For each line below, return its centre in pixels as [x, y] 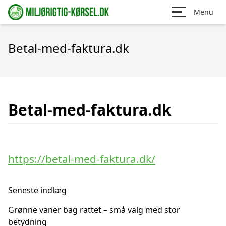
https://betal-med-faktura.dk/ [82, 159]
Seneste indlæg [37, 190]
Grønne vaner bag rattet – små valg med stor [94, 210]
